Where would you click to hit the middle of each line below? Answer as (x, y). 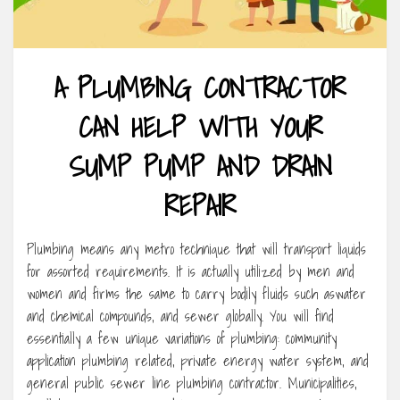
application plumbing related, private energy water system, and (198, 361)
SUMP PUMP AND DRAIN (200, 167)
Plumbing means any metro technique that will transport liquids (196, 250)
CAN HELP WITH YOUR (200, 127)
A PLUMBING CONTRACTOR (200, 88)
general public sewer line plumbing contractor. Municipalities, (192, 383)
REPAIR (200, 206)
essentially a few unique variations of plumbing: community (182, 339)
